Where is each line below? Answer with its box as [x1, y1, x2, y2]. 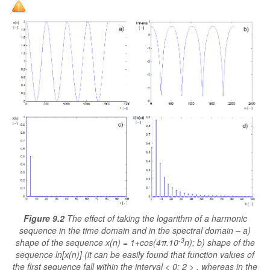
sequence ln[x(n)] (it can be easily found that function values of [16, 248, 254, 261]
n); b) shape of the [184, 236, 255, 249]
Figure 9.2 [23, 212, 64, 225]
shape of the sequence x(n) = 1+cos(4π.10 [15, 236, 178, 249]
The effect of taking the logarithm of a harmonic [66, 212, 247, 225]
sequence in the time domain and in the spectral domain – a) [19, 224, 251, 237]
